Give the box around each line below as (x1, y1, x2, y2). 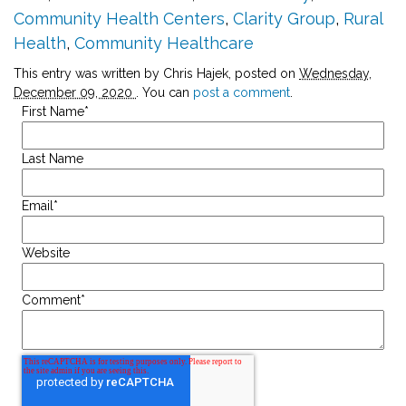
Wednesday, (299, 65, 372, 81)
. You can (136, 84, 193, 100)
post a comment (193, 84, 290, 100)
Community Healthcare (74, 33, 254, 53)
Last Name (22, 150, 83, 166)
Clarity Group (233, 8, 335, 28)
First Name (22, 103, 84, 119)
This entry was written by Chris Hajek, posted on (14, 65, 299, 81)
